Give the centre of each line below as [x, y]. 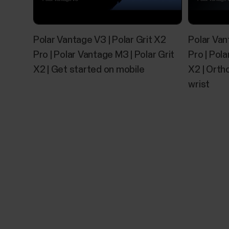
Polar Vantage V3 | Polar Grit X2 [99, 40]
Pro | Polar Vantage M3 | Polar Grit [104, 55]
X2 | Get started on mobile [89, 70]
